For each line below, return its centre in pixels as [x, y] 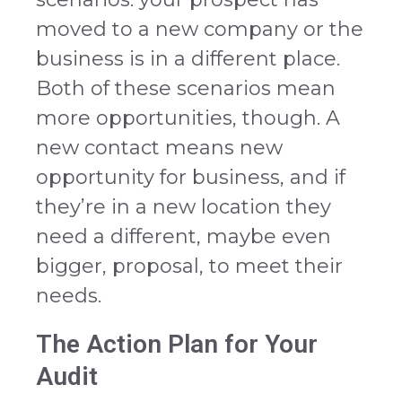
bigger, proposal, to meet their [189, 267]
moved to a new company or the [200, 30]
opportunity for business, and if [191, 178]
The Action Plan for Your [177, 345]
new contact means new [159, 148]
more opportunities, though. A [188, 118]
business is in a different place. [188, 59]
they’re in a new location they [184, 207]
